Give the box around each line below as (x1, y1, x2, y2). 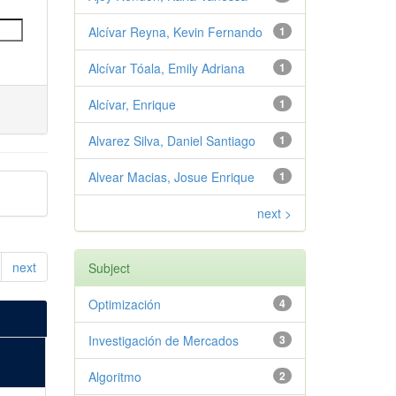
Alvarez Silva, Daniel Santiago (88, 132, 255, 149)
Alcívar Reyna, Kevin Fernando (88, 23, 263, 41)
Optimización (88, 295, 161, 313)
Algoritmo (88, 368, 141, 385)
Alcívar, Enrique (88, 95, 176, 113)
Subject (88, 259, 130, 277)
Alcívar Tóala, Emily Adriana (88, 59, 245, 77)
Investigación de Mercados (88, 331, 239, 349)
